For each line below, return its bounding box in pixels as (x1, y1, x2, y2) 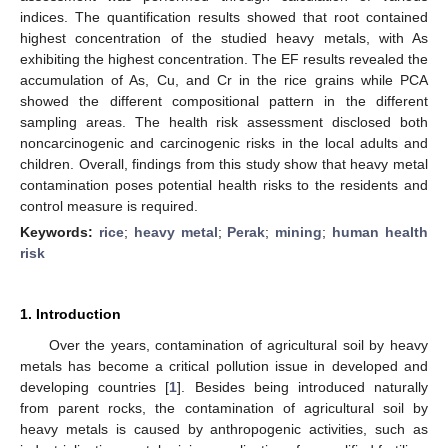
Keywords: (20, 223, 99, 240)
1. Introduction (20, 305, 121, 322)
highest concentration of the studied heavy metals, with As (20, 29, 428, 46)
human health (332, 223, 429, 240)
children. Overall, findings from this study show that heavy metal (20, 155, 428, 172)
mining (275, 223, 323, 240)
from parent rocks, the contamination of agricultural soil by (20, 399, 428, 416)
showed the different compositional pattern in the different (20, 92, 428, 109)
